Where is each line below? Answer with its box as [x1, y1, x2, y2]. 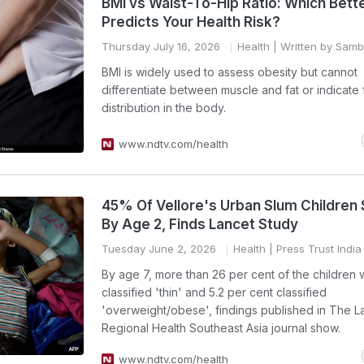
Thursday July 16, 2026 [102, 40, 220, 53]
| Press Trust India [266, 242, 362, 255]
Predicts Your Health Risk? [102, 14, 280, 30]
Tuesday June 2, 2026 [102, 242, 216, 255]
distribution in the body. [102, 101, 226, 115]
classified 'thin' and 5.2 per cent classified [102, 285, 327, 299]
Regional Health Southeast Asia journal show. [102, 321, 340, 335]
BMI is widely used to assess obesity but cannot [102, 65, 357, 79]
